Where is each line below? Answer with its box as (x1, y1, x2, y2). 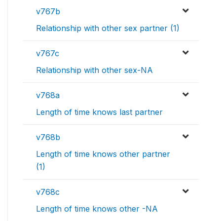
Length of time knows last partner (36, 107, 163, 117)
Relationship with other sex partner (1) (36, 23, 180, 34)
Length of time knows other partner (36, 149, 170, 159)
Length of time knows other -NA (36, 204, 158, 214)
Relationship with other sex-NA (36, 65, 153, 75)
